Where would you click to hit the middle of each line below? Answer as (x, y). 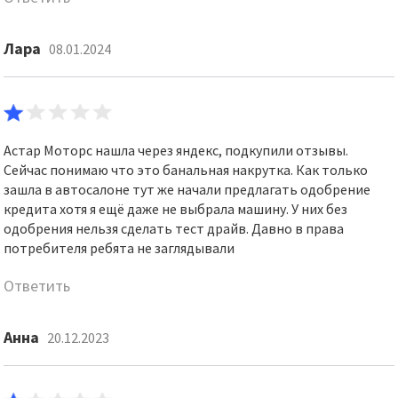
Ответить (37, 286)
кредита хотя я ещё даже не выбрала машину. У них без (176, 209)
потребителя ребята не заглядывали (119, 248)
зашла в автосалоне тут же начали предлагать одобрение (187, 189)
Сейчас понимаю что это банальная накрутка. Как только (186, 170)
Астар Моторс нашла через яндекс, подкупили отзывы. (176, 150)
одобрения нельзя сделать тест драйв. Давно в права (174, 228)
